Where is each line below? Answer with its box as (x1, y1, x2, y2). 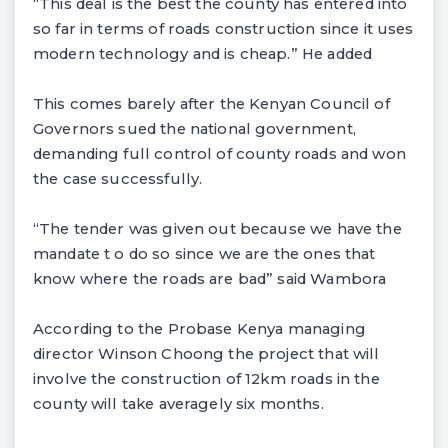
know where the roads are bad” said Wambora (33, 269, 387, 288)
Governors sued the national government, (33, 119, 356, 138)
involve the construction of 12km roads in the (33, 369, 380, 388)
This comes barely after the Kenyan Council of (33, 94, 390, 113)
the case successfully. (33, 169, 203, 188)
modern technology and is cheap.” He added (33, 44, 373, 63)
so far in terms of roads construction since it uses (33, 19, 414, 38)
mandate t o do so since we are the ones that (33, 244, 376, 263)
